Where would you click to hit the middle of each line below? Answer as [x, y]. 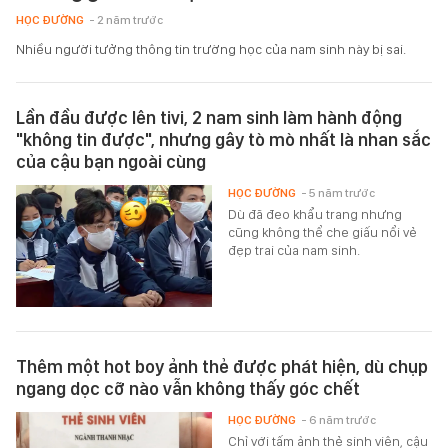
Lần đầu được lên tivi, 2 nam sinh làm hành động [209, 117]
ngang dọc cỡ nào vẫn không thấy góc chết [188, 388]
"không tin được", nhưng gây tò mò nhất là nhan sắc [223, 139]
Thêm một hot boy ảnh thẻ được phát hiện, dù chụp [222, 366]
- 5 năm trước [338, 192]
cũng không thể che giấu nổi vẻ [323, 231]
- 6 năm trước [339, 419]
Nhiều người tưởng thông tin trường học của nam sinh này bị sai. [211, 48]
